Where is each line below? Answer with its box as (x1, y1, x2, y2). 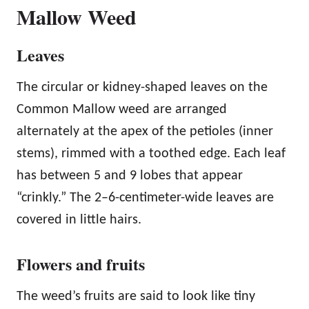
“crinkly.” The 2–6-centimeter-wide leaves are (17, 190, 274, 205)
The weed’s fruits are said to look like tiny (17, 289, 255, 303)
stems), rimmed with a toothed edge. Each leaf (17, 146, 286, 161)
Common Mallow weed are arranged (17, 102, 227, 117)
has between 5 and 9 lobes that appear (17, 168, 243, 183)
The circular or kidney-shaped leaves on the (17, 80, 268, 94)
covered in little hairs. (17, 212, 141, 227)
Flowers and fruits (17, 251, 145, 276)
